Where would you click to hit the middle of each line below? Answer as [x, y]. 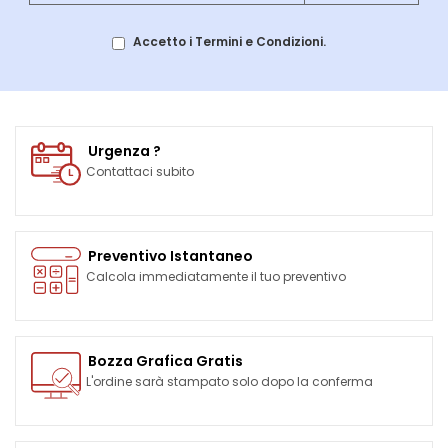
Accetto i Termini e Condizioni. [229, 42]
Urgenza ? [124, 151]
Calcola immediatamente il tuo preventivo [216, 277]
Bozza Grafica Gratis [165, 361]
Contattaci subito [140, 172]
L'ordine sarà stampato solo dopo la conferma [229, 382]
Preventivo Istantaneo [170, 256]
